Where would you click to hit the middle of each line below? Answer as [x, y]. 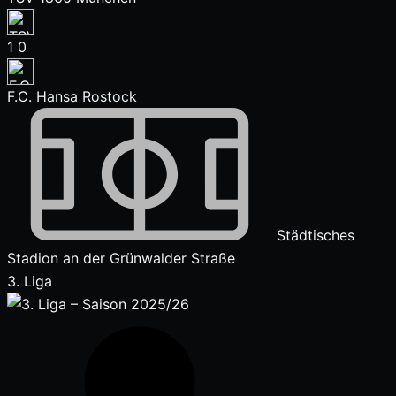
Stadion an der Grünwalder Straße [121, 258]
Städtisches [313, 235]
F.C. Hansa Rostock [72, 96]
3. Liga [30, 281]
